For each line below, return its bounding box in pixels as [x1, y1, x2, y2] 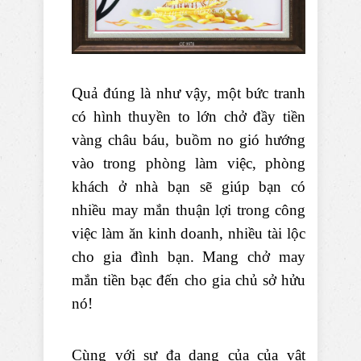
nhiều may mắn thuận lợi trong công [72, 201, 305, 219]
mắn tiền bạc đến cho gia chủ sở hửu [72, 272, 305, 289]
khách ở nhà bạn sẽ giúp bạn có [72, 178, 305, 196]
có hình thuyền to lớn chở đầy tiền [72, 108, 305, 126]
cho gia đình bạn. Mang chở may [72, 248, 305, 266]
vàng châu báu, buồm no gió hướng [72, 131, 305, 149]
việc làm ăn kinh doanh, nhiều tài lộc [72, 225, 305, 243]
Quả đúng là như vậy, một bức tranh [72, 85, 305, 102]
